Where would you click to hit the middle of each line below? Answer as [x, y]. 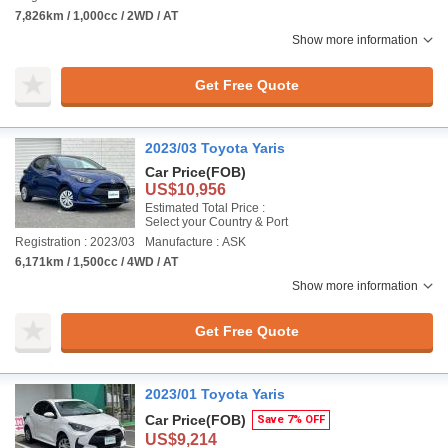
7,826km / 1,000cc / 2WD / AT [96, 16]
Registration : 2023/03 [75, 242]
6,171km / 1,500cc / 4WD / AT [96, 262]
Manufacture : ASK [195, 242]
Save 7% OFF [291, 419]
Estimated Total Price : [205, 208]
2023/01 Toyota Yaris [215, 394]
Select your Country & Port [216, 222]
